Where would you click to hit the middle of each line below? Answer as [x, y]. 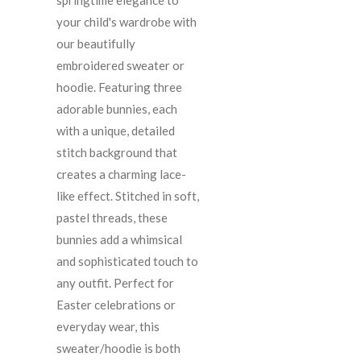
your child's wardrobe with [127, 21]
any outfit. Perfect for [115, 282]
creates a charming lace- [121, 174]
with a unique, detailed [116, 130]
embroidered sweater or [120, 65]
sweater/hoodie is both [118, 348]
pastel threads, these [112, 217]
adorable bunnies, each [117, 108]
